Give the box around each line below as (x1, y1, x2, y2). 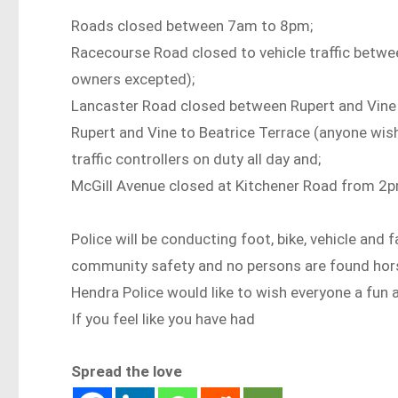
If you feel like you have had (71, 309, 256, 328)
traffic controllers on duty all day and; (71, 149, 322, 168)
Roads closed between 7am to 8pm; (71, 16, 314, 35)
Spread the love (71, 362, 183, 381)
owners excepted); (71, 69, 195, 88)
